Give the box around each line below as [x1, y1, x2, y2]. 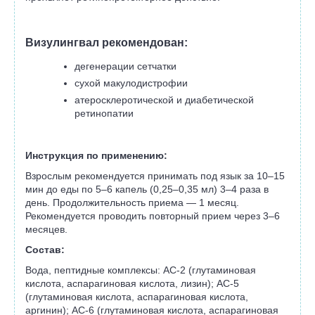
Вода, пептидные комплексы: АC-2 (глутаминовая [25, 264, 256, 276]
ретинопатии [75, 107, 134, 119]
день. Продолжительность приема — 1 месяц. [25, 196, 239, 208]
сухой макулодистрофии [75, 77, 188, 89]
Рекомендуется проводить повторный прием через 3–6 [25, 210, 280, 221]
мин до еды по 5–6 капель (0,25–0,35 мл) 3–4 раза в [25, 183, 269, 195]
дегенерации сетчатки [75, 60, 176, 72]
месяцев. [25, 223, 67, 235]
